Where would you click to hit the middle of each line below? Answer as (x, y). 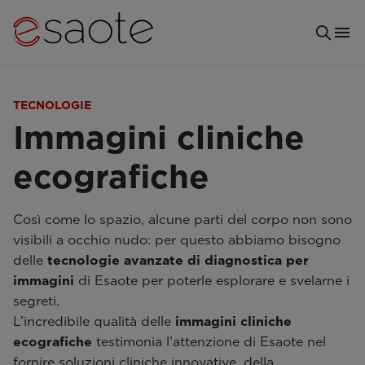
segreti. (36, 301)
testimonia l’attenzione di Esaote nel (209, 342)
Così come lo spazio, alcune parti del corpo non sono (182, 220)
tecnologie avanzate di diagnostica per (178, 260)
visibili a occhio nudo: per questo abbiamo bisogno (177, 240)
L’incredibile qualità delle (94, 321)
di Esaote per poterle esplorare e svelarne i (212, 281)
